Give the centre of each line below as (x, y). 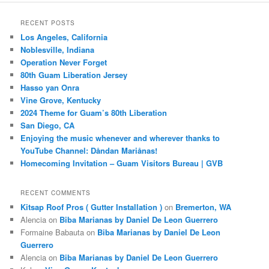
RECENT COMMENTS (56, 193)
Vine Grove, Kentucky (61, 100)
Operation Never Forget (64, 62)
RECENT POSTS (48, 23)
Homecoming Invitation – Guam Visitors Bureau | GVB (122, 163)
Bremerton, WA (204, 207)
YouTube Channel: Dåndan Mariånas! (89, 151)
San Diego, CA (48, 125)
